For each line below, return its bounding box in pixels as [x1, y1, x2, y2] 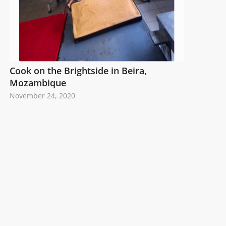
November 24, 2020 [10, 91, 76, 101]
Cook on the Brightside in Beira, [10, 65, 147, 77]
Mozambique [10, 77, 67, 89]
